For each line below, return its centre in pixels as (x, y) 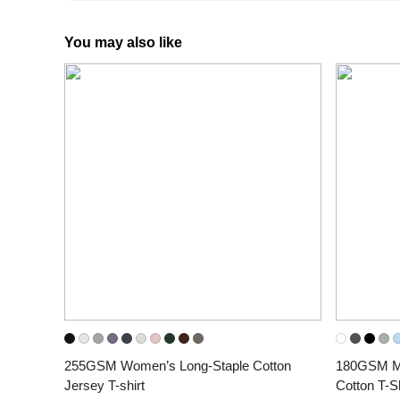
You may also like (123, 42)
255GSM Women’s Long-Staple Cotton (178, 366)
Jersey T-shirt (104, 385)
